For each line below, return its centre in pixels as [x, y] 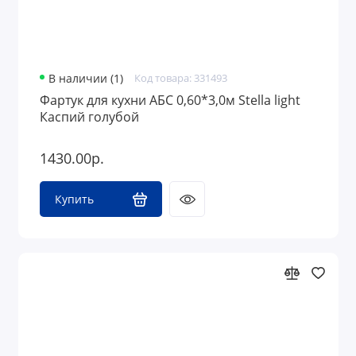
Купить [74, 199]
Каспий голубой [89, 116]
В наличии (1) [86, 78]
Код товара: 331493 [180, 78]
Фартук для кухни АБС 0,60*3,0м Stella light [170, 100]
